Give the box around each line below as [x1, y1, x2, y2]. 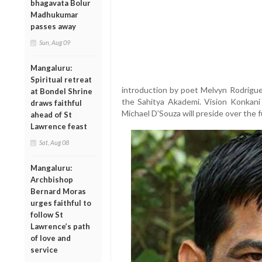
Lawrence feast [30, 121, 87, 131]
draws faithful [30, 98, 82, 108]
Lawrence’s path [30, 221, 90, 231]
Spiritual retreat [30, 74, 92, 84]
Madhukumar [30, 9, 78, 19]
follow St [30, 209, 63, 219]
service [30, 244, 58, 254]
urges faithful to [30, 198, 91, 208]
